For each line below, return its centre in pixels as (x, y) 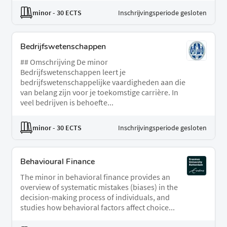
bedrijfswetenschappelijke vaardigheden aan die (103, 82)
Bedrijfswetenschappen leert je (73, 72)
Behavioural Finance (58, 162)
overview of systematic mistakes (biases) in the (99, 187)
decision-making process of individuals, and (95, 197)
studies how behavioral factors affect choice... (98, 207)
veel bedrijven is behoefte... (67, 103)
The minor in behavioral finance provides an (95, 177)
